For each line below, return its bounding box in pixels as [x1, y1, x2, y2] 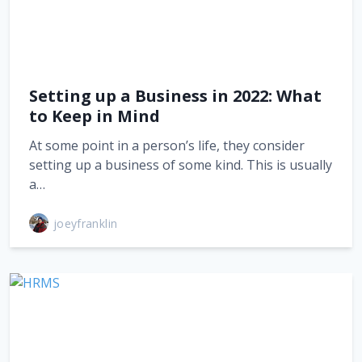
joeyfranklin [53, 215, 118, 231]
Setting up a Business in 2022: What [29, 85, 322, 107]
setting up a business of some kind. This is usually [29, 156, 332, 174]
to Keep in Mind [29, 105, 160, 127]
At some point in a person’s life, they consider [29, 137, 305, 154]
